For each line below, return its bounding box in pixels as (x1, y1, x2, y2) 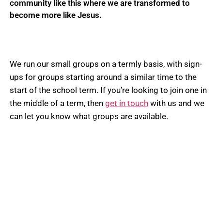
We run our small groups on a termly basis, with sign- (10, 59, 202, 69)
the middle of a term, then (10, 98, 105, 108)
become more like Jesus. (10, 10, 102, 20)
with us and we (148, 98, 204, 108)
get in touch (105, 98, 148, 108)
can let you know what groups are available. (10, 111, 168, 121)
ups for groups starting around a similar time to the (10, 72, 197, 82)
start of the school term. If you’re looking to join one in (10, 85, 207, 95)
